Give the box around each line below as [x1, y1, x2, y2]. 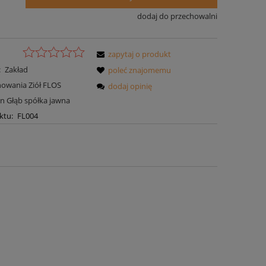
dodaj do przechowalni [137, 11, 217, 22]
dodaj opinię [108, 80, 153, 91]
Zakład [4, 64, 28, 75]
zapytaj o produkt [108, 48, 172, 59]
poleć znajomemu [108, 64, 172, 75]
